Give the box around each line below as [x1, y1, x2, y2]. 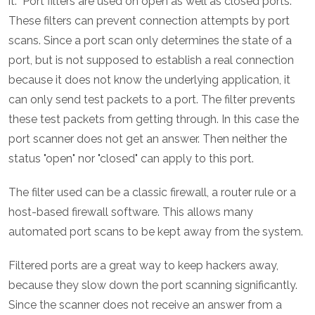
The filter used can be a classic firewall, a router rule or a [8, 186, 296, 200]
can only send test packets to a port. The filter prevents [8, 93, 295, 107]
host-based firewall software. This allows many [8, 205, 253, 219]
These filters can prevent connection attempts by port [8, 14, 290, 28]
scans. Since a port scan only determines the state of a [8, 34, 292, 48]
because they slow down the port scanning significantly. [8, 278, 297, 292]
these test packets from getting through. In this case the [8, 112, 299, 127]
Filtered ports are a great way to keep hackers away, [8, 259, 278, 273]
